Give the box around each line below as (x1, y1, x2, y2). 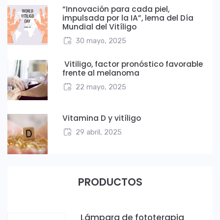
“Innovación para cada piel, (62, 3, 169, 14)
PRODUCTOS (78, 174, 142, 189)
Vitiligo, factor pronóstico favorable (62, 58, 203, 69)
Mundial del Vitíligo (62, 21, 137, 32)
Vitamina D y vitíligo (62, 112, 141, 123)
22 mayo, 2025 (75, 82, 126, 91)
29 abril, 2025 (75, 127, 122, 137)
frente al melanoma (62, 67, 141, 78)
